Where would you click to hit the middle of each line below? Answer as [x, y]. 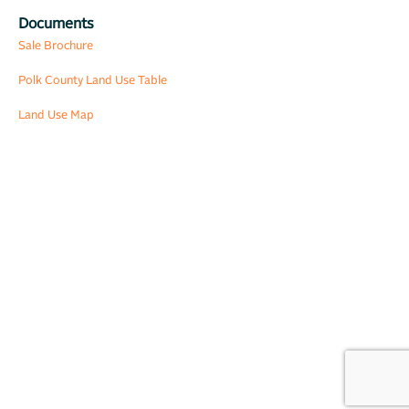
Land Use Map [56, 115]
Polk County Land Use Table [93, 80]
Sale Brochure [56, 46]
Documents [56, 23]
